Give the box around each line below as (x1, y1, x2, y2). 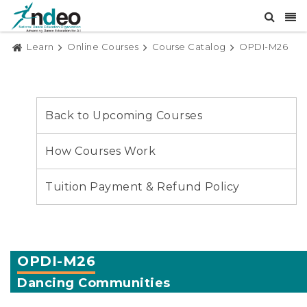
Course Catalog (151, 41, 226, 52)
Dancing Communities (17, 275, 171, 291)
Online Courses (67, 41, 138, 52)
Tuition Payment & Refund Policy (45, 180, 240, 194)
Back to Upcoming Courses (45, 109, 202, 123)
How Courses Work (45, 145, 156, 158)
